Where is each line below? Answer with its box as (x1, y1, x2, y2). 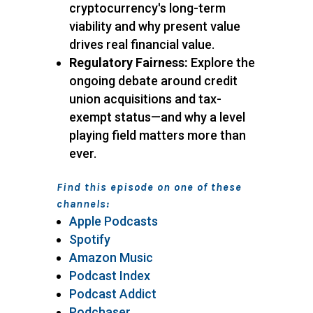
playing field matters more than (68, 128, 246, 143)
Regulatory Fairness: (68, 55, 188, 71)
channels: (56, 197, 110, 211)
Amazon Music (68, 250, 153, 265)
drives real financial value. (68, 37, 214, 52)
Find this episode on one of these (56, 180, 242, 194)
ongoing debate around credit (68, 73, 238, 89)
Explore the (187, 55, 255, 71)
